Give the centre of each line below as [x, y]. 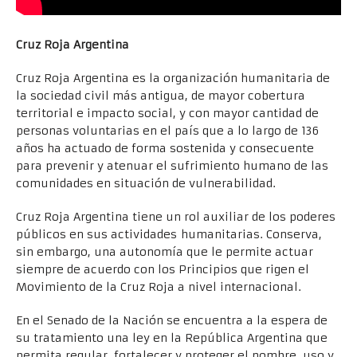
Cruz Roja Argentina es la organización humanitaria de [173, 78]
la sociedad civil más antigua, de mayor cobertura [161, 96]
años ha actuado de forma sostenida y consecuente [165, 148]
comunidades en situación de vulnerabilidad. [146, 183]
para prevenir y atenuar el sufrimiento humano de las [172, 166]
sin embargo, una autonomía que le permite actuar [165, 252]
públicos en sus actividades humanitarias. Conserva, [169, 234]
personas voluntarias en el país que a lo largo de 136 [167, 131]
